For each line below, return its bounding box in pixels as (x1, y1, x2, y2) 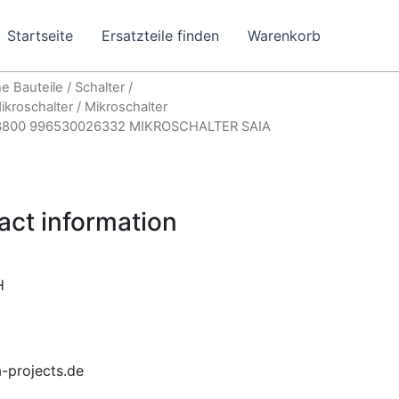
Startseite (7, 27, 73, 45)
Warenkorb (248, 27, 321, 45)
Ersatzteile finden (102, 27, 219, 45)
